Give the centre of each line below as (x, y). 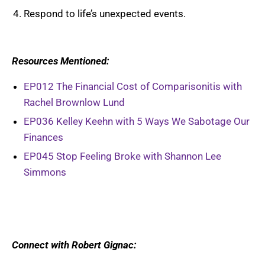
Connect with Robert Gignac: (74, 245)
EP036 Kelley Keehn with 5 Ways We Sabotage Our (137, 122)
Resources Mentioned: (61, 61)
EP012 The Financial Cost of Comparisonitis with (133, 87)
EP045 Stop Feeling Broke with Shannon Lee (122, 156)
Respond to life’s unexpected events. (105, 14)
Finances (43, 138)
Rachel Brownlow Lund (74, 103)
